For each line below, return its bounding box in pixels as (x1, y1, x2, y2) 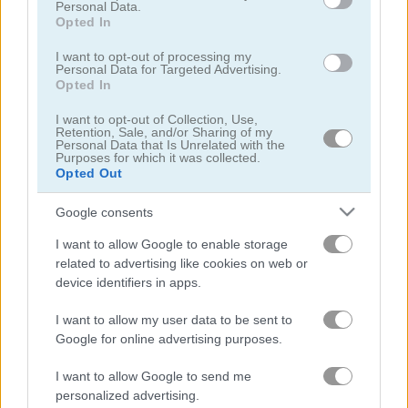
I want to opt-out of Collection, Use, (56, 112, 258, 127)
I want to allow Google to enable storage (56, 237, 288, 252)
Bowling (220, 278, 268, 295)
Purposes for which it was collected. (56, 150, 260, 166)
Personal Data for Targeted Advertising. (56, 62, 281, 77)
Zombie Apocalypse (24, 278, 138, 295)
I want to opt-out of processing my (56, 49, 251, 65)
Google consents (56, 204, 153, 219)
